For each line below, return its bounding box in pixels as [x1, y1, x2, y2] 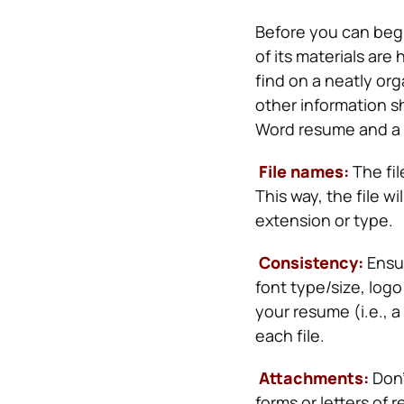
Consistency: [254, 252, 363, 273]
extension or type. [254, 209, 393, 231]
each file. [254, 325, 325, 346]
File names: [254, 161, 349, 182]
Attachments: [254, 367, 372, 389]
